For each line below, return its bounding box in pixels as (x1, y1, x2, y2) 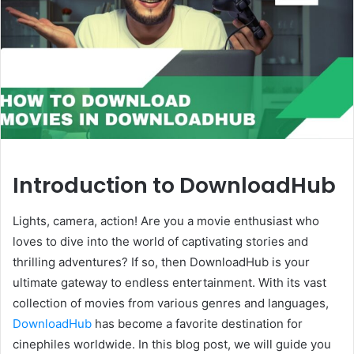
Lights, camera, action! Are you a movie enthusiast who (13, 213, 319, 228)
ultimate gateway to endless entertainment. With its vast (13, 274, 326, 290)
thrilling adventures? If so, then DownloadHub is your (13, 254, 310, 269)
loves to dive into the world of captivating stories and (13, 233, 308, 249)
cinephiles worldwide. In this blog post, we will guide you (13, 336, 331, 352)
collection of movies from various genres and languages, (13, 295, 329, 311)
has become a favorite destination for (92, 315, 303, 331)
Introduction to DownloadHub (13, 171, 336, 201)
